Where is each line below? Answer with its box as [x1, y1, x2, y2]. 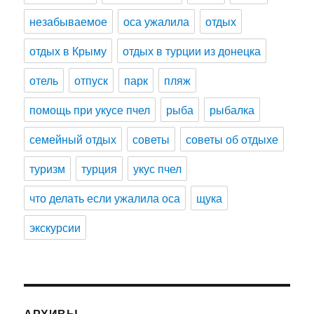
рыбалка [210, 102, 255, 118]
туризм [29, 161, 66, 177]
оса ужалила [123, 13, 190, 30]
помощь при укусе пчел [29, 102, 151, 118]
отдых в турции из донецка [123, 43, 261, 60]
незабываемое [29, 13, 108, 30]
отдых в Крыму [29, 43, 107, 60]
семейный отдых [29, 131, 117, 148]
